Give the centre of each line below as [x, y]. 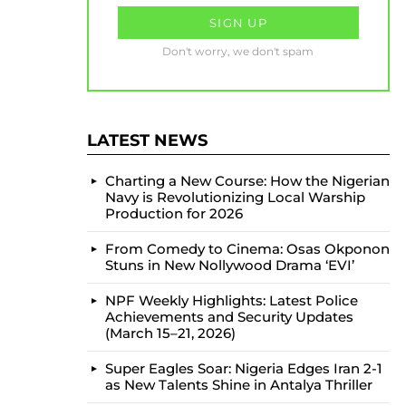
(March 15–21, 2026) [170, 333]
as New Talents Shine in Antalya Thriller [239, 385]
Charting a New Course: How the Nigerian [247, 181]
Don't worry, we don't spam [238, 51]
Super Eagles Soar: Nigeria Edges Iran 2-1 [244, 368]
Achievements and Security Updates [229, 317]
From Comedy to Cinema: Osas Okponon [247, 249]
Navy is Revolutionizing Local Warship [235, 197]
